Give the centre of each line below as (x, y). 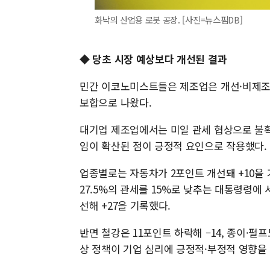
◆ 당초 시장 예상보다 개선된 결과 (153, 59)
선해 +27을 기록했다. (125, 206)
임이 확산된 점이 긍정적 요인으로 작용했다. (173, 146)
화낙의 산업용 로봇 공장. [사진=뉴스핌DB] (169, 20)
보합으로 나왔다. (116, 102)
